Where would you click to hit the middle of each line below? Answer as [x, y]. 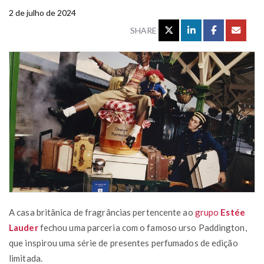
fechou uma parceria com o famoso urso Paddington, [142, 227]
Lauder [24, 227]
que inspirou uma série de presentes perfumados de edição [123, 242]
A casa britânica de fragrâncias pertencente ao [102, 212]
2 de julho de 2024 [42, 12]
